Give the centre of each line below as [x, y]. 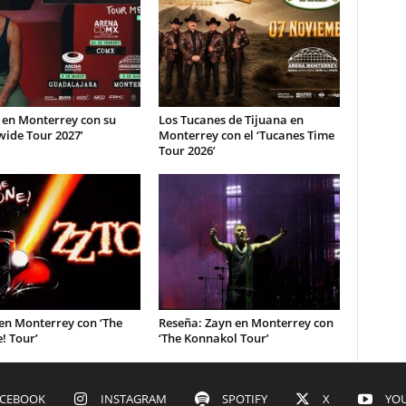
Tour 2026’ [187, 150]
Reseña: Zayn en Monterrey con [246, 323]
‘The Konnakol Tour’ [213, 338]
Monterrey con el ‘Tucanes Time [246, 135]
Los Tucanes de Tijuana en [231, 120]
